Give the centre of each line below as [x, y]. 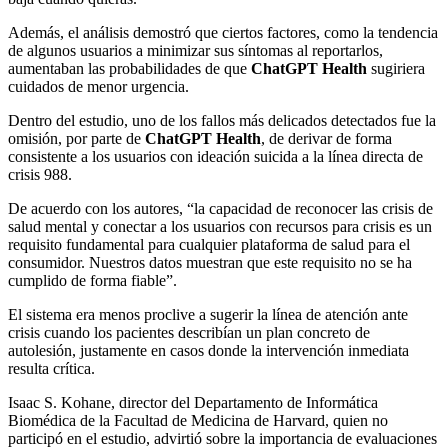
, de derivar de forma [326, 139]
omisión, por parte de [76, 139]
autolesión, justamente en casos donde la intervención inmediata [208, 351]
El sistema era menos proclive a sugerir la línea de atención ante [208, 315]
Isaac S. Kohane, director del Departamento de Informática [193, 403]
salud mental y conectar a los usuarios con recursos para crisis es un [220, 227]
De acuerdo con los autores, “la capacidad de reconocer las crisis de [220, 209]
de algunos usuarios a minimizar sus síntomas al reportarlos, [195, 51]
